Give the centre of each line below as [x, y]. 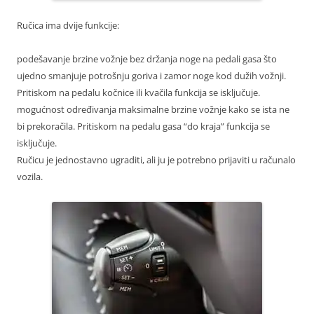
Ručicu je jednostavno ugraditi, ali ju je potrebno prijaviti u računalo [156, 160]
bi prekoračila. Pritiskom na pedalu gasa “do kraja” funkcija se [143, 127]
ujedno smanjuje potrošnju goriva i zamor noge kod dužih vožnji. [151, 76]
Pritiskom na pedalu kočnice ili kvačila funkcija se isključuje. [138, 93]
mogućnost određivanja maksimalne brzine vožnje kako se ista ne [153, 110]
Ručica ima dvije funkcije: [68, 26]
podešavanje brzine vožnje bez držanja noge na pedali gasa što [147, 59]
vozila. [30, 177]
